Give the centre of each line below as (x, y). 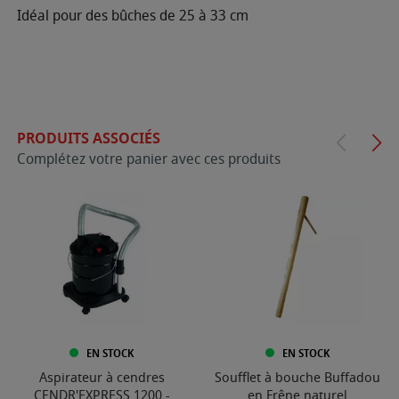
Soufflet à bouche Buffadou (297, 378)
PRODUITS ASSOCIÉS (89, 138)
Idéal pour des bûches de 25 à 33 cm (133, 16)
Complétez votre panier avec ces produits (149, 159)
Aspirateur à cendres (102, 378)
